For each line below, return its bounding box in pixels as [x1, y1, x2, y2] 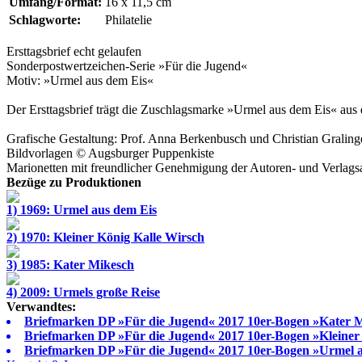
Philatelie [105, 13, 152, 27]
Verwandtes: [6, 300, 76, 314]
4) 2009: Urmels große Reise [6, 285, 160, 299]
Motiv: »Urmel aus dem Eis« [6, 74, 154, 87]
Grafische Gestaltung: [6, 132, 120, 145]
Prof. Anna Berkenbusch [120, 132, 246, 145]
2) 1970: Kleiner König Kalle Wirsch [6, 230, 204, 244]
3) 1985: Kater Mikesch [6, 258, 134, 271]
